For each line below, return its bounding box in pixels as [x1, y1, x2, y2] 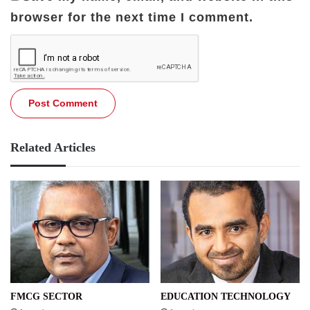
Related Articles [10, 140, 95, 155]
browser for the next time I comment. [10, 10, 253, 25]
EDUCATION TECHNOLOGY [161, 291, 291, 302]
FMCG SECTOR [10, 291, 82, 302]
